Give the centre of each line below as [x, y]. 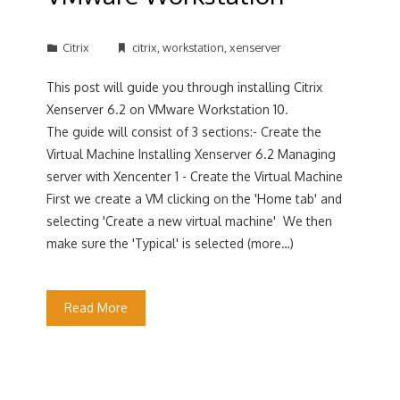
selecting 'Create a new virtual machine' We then [190, 221]
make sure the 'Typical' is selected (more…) [171, 243]
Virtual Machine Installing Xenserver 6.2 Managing [192, 154]
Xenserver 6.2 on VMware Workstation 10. [170, 109]
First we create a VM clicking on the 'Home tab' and [195, 199]
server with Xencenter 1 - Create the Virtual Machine [195, 176]
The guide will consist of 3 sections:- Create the [184, 132]
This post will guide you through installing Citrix [185, 87]
